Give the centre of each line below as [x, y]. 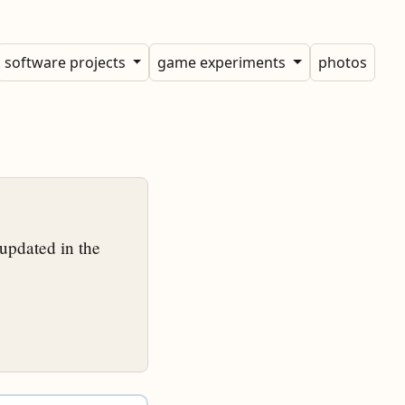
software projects [66, 62]
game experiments [224, 62]
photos [342, 62]
